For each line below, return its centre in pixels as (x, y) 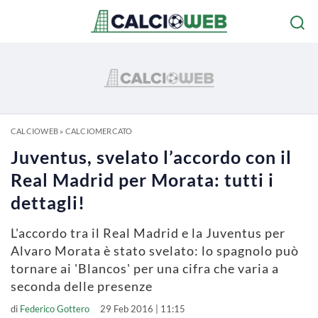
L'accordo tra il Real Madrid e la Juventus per (148, 233)
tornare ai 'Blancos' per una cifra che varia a (145, 268)
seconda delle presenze (82, 286)
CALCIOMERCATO (99, 131)
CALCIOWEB (34, 131)
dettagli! (48, 202)
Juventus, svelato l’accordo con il (151, 157)
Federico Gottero (55, 309)
